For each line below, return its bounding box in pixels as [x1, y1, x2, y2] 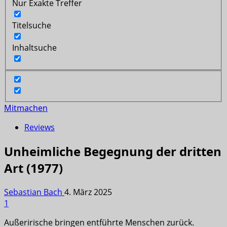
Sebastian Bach [4, 186, 64, 198]
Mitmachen [4, 102, 48, 114]
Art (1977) [4, 160, 63, 177]
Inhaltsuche [12, 42, 57, 53]
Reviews [24, 122, 55, 133]
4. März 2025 [64, 186, 112, 198]
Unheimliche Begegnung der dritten [4, 143, 221, 160]
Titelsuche [12, 19, 51, 31]
